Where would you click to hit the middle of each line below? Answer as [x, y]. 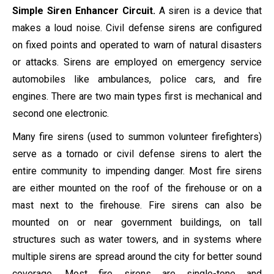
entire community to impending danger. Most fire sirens [137, 171]
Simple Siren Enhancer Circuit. [86, 11]
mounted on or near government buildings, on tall [137, 222]
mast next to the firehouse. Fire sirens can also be [137, 205]
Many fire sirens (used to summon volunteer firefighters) [137, 137]
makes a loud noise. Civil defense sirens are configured [137, 28]
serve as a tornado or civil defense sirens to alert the [137, 154]
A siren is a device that [210, 11]
